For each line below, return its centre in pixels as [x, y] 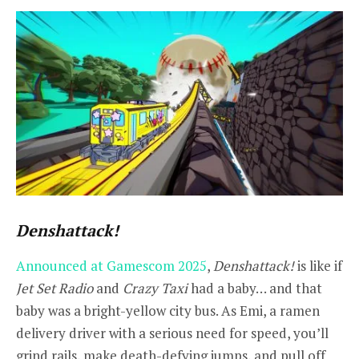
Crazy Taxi [155, 288]
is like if [318, 266]
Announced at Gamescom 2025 [111, 266]
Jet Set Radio [54, 288]
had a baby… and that [255, 288]
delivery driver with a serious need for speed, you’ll [172, 333]
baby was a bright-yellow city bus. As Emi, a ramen [168, 311]
